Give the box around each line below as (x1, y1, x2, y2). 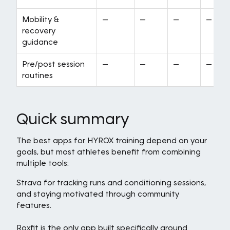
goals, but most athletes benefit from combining (16, 147, 201, 157)
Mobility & (22, 14, 59, 24)
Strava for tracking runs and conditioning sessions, (16, 178, 206, 187)
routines (22, 70, 53, 80)
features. (16, 200, 51, 210)
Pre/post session (22, 59, 85, 69)
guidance (22, 37, 58, 47)
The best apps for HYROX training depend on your (16, 136, 207, 145)
